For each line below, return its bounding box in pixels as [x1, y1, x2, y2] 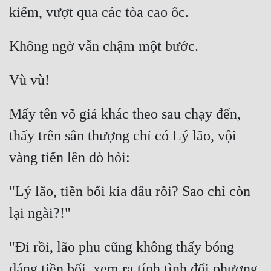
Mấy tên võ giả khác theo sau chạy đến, [9, 106, 241, 122]
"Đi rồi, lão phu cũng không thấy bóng [9, 239, 234, 255]
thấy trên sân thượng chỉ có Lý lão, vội [9, 128, 237, 144]
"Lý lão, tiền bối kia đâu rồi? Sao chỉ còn [9, 183, 250, 200]
